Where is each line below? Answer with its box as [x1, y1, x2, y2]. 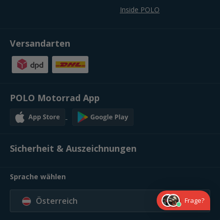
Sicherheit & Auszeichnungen [10, 142, 137, 154]
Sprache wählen [10, 171, 66, 181]
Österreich [36, 195, 78, 206]
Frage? [185, 196, 204, 205]
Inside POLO [120, 4, 160, 14]
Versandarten [10, 37, 70, 49]
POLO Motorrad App [10, 91, 100, 104]
